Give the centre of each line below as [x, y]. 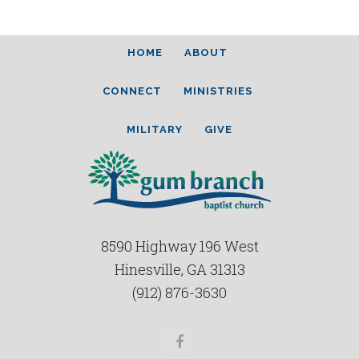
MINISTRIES [218, 91]
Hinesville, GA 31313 [179, 269]
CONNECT [132, 91]
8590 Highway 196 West [179, 246]
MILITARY [154, 129]
